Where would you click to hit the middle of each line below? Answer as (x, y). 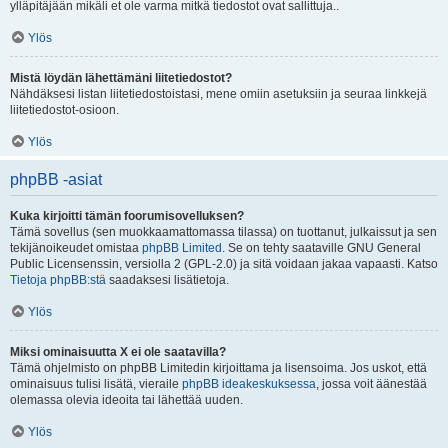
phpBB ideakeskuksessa (249, 384)
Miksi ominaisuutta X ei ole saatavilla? (118, 352)
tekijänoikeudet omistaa (76, 248)
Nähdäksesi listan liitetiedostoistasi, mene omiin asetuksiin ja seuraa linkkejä (218, 94)
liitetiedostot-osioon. (64, 110)
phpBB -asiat (56, 179)
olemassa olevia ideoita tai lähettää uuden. (126, 400)
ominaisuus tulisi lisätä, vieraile (96, 384)
